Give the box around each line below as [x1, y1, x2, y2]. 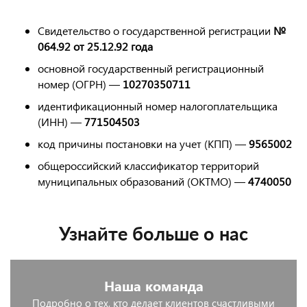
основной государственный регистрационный [38, 61, 264, 75]
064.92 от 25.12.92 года [38, 39, 153, 53]
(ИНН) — [38, 114, 84, 129]
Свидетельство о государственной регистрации [38, 23, 273, 38]
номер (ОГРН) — [38, 77, 123, 91]
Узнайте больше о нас [59, 225, 248, 244]
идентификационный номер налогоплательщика [38, 99, 278, 113]
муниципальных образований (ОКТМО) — [38, 174, 248, 188]
